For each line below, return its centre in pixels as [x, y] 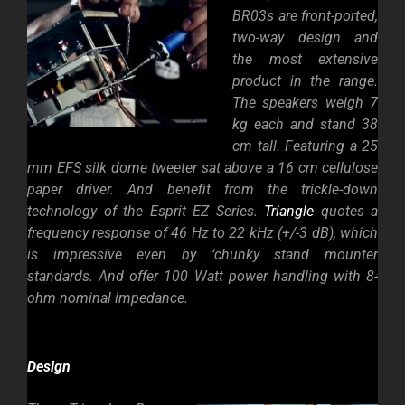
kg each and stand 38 [305, 125]
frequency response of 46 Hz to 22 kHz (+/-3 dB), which [202, 233]
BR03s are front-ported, [305, 16]
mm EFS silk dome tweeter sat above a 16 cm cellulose [202, 168]
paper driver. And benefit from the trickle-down [202, 190]
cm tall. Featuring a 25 [305, 146]
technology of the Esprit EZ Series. [146, 212]
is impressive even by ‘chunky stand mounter [202, 255]
